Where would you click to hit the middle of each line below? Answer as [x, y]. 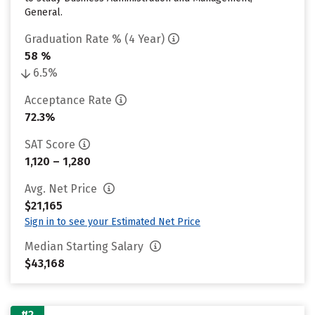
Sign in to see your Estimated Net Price [112, 222]
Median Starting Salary [85, 246]
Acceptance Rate [68, 100]
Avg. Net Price [62, 189]
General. [44, 12]
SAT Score [50, 144]
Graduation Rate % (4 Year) [95, 39]
